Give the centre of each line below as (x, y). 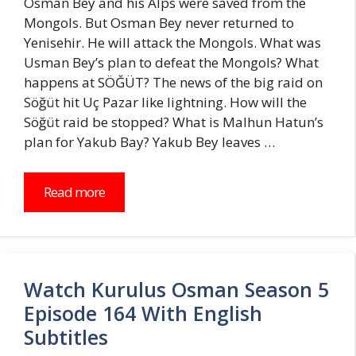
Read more (74, 192)
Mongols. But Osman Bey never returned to (159, 23)
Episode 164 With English (143, 313)
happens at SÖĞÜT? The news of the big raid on (173, 83)
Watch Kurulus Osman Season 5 (176, 289)
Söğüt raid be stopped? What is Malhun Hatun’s (174, 122)
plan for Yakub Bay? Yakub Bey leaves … (149, 142)
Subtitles (66, 337)
